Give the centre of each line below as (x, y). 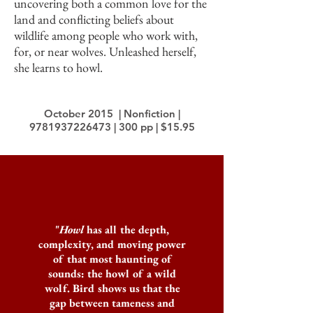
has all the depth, (126, 230)
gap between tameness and (112, 303)
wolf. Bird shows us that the (112, 288)
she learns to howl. (58, 67)
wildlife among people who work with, (106, 35)
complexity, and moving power (112, 244)
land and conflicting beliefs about (94, 19)
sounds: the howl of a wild (112, 274)
